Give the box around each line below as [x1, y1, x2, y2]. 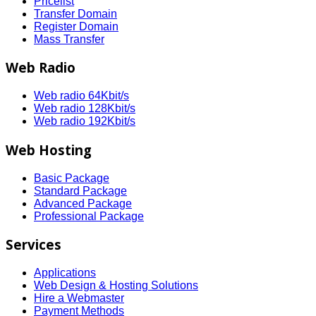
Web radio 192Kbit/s [34, 115, 135, 128]
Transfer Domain [34, 7, 117, 20]
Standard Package [34, 184, 127, 197]
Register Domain [34, 20, 119, 32]
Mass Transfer [34, 32, 104, 45]
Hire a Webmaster [34, 292, 124, 305]
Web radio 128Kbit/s [34, 102, 135, 115]
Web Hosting [6, 140, 92, 159]
